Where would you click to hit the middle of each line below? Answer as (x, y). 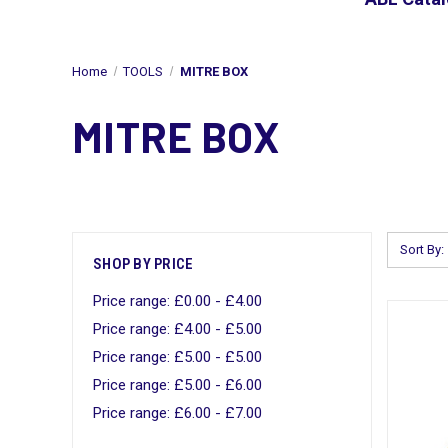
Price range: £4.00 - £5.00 (177, 328)
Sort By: (422, 249)
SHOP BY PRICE (143, 263)
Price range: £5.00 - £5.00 (177, 356)
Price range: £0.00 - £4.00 (177, 300)
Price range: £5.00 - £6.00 (177, 384)
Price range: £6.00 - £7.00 (177, 412)
